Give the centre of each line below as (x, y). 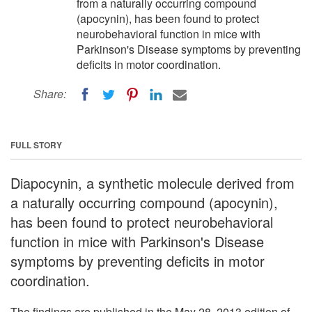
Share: (50, 94)
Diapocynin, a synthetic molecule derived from (153, 182)
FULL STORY (36, 145)
